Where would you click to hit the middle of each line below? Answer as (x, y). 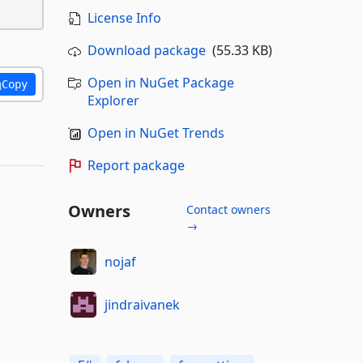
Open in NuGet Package (160, 83)
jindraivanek (142, 304)
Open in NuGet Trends (156, 133)
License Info (124, 18)
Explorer (113, 100)
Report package (136, 165)
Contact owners (228, 209)
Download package (146, 50)
